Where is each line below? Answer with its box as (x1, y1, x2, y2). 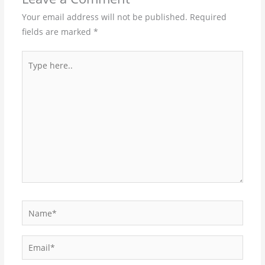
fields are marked (21, 25, 93, 37)
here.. (21, 67, 44, 79)
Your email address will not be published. (21, 11, 188, 22)
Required (189, 11, 227, 22)
